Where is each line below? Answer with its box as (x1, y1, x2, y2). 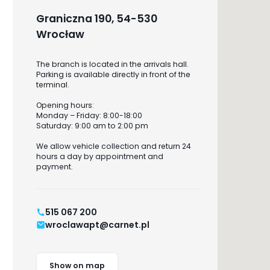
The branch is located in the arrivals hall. (36, 58, 189, 69)
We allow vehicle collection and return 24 (36, 140, 191, 151)
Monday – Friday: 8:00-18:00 (36, 110, 142, 121)
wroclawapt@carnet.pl (45, 218, 150, 231)
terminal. (36, 79, 69, 90)
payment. (36, 161, 73, 172)
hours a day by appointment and (36, 151, 163, 162)
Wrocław (36, 27, 84, 42)
